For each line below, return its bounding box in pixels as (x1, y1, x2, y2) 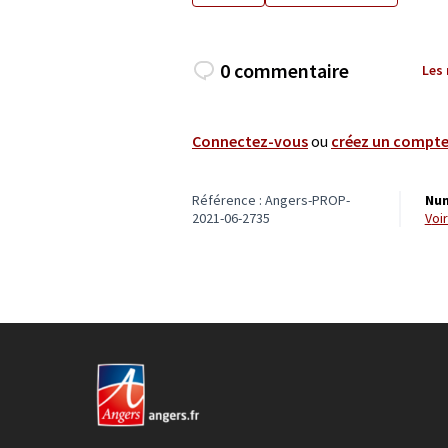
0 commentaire (220, 57, 349, 83)
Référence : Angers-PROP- (192, 190, 350, 209)
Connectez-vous (192, 130, 308, 151)
